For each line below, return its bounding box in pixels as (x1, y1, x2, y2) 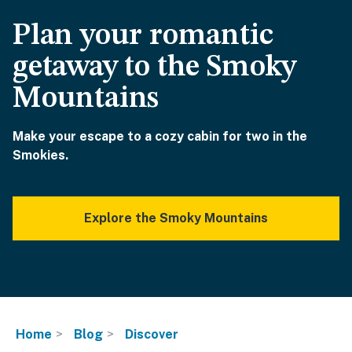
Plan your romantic (13, 21, 273, 51)
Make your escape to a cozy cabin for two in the (13, 129, 307, 144)
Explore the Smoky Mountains (84, 211, 268, 225)
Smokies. (13, 148, 68, 163)
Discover (125, 327, 178, 342)
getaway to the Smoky (13, 53, 296, 82)
